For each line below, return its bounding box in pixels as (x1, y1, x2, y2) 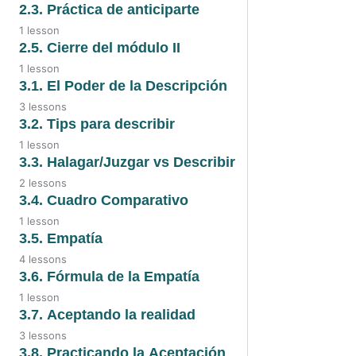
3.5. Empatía (19, 230, 103, 246)
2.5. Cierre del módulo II (19, 39, 180, 56)
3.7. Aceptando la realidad (19, 306, 195, 323)
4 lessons (19, 253, 67, 265)
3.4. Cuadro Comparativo (19, 192, 188, 208)
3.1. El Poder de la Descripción (19, 77, 227, 94)
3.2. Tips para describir (19, 115, 175, 132)
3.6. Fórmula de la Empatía (19, 268, 199, 284)
